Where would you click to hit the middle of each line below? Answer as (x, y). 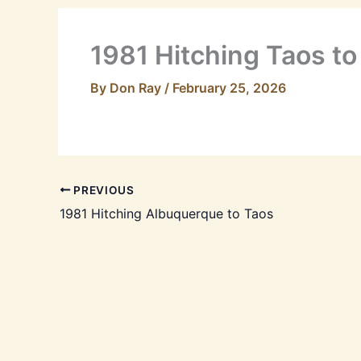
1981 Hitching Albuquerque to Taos (166, 213)
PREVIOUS (102, 190)
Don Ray (137, 88)
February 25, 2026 (229, 88)
